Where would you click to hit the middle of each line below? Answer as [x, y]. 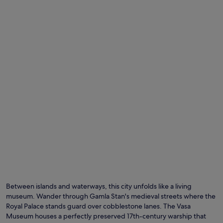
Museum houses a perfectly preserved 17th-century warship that [106, 216]
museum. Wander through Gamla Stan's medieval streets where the [111, 196]
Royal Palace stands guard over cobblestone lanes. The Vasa [98, 206]
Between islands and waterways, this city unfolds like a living [99, 186]
